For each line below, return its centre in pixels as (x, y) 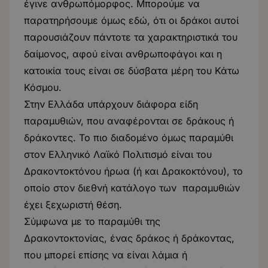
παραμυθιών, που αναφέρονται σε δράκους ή (129, 121)
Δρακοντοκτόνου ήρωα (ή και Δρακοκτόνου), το (133, 171)
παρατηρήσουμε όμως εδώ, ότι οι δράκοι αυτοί (131, 20)
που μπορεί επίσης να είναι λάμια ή (106, 255)
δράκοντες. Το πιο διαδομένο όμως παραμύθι (129, 138)
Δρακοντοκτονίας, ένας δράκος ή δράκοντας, (129, 238)
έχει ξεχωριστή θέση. (73, 205)
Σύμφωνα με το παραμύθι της (92, 221)
